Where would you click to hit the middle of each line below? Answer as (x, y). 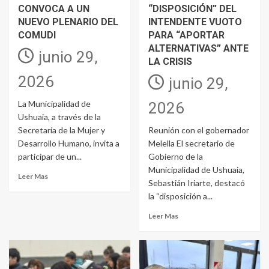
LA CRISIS (170, 62)
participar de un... (50, 157)
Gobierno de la (175, 157)
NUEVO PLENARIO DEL (68, 22)
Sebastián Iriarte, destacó (196, 183)
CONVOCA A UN (54, 9)
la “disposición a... (180, 196)
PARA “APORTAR (186, 35)
